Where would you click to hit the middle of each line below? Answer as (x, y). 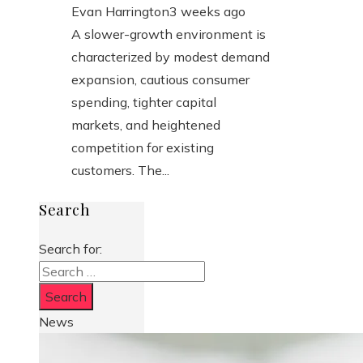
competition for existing (143, 147)
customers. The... (120, 170)
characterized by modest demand (171, 56)
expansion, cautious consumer (160, 79)
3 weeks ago (207, 11)
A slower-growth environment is (169, 34)
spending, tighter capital (144, 102)
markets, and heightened (146, 124)
